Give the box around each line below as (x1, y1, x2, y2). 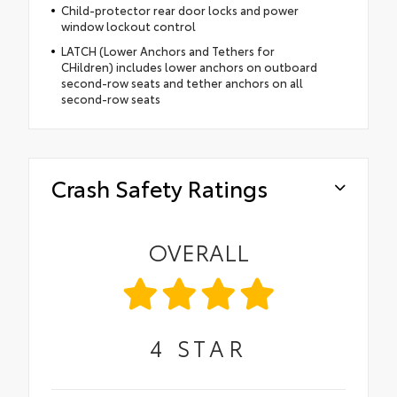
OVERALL (148, 235, 249, 267)
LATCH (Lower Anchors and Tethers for (60, 42, 275, 58)
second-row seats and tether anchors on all (60, 74, 303, 90)
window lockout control (60, 17, 196, 34)
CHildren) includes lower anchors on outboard (60, 58, 317, 74)
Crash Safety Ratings (51, 171, 268, 203)
